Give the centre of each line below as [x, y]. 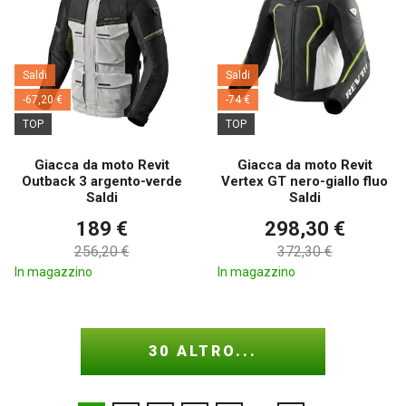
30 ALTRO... [203, 351]
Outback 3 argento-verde [101, 182]
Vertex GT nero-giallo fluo [304, 182]
